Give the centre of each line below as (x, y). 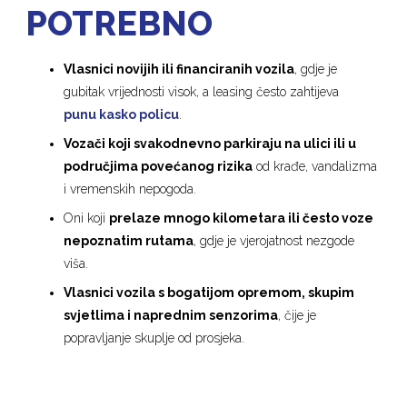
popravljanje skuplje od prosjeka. (154, 338)
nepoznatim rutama (129, 240)
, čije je (298, 315)
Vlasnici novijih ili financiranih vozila (179, 69)
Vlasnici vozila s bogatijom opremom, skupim (209, 292)
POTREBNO (119, 23)
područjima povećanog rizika (159, 166)
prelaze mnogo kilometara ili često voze (242, 218)
